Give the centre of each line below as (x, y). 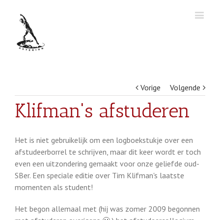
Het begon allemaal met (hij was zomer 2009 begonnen (107, 209)
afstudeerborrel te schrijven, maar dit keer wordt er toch (108, 152)
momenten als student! (54, 187)
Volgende (185, 87)
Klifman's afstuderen (102, 110)
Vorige (151, 87)
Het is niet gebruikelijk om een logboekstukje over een (104, 140)
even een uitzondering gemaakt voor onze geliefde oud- (107, 164)
